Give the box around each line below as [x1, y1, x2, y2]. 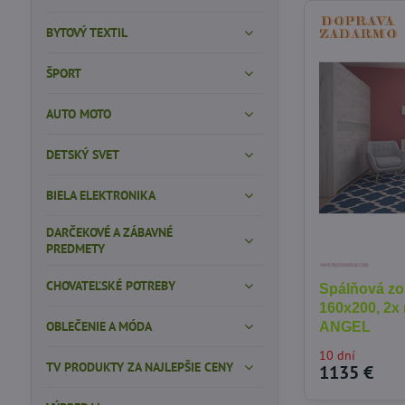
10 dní [319, 347, 356, 364]
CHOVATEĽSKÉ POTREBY [45, 278, 175, 294]
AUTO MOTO [45, 106, 111, 122]
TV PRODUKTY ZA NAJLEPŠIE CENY [45, 359, 233, 375]
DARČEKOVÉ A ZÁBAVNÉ [45, 224, 173, 240]
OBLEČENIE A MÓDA [45, 318, 152, 334]
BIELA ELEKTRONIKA [45, 187, 155, 203]
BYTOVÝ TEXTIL [45, 24, 127, 41]
